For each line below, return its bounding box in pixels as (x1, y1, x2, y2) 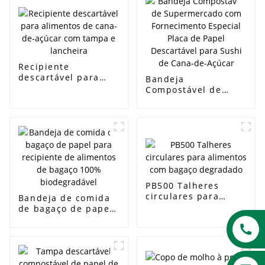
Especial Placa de (145, 115, 230, 127)
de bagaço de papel (18, 202, 113, 214)
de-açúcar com (18, 92, 89, 104)
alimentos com (145, 201, 215, 212)
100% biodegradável (18, 234, 115, 246)
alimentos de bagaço (18, 224, 118, 235)
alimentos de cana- (18, 82, 111, 93)
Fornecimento (145, 105, 211, 117)
